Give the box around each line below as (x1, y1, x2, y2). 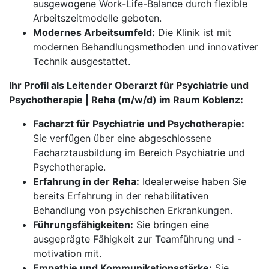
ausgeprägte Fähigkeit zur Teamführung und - (33, 233, 241, 245)
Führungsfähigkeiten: (33, 219, 133, 231)
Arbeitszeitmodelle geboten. (33, 12, 162, 24)
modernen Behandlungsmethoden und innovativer (33, 41, 258, 53)
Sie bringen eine (133, 219, 209, 231)
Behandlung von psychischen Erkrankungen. (33, 204, 232, 216)
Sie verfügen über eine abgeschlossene (33, 132, 211, 144)
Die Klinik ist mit (155, 26, 231, 38)
